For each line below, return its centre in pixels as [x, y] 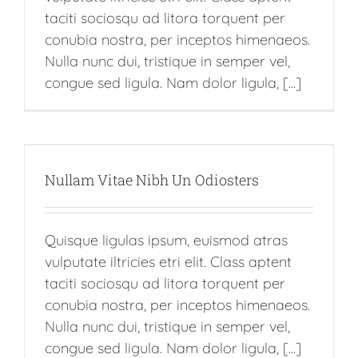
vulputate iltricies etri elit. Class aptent [168, 261]
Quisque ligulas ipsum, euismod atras [166, 240]
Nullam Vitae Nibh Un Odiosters [152, 179]
